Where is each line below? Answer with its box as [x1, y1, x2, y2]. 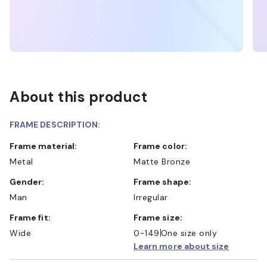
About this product [10, 87, 147, 106]
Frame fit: [14, 212, 51, 223]
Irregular [133, 191, 168, 203]
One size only [160, 227, 217, 238]
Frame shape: [138, 176, 191, 187]
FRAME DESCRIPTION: [10, 119, 101, 130]
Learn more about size [133, 240, 229, 252]
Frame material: [14, 140, 77, 151]
